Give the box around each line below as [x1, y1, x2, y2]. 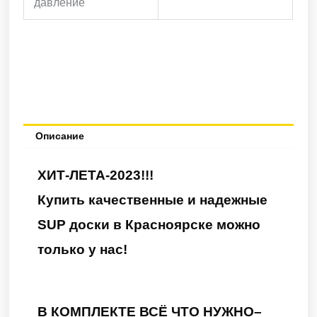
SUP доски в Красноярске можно [38, 217, 261, 232]
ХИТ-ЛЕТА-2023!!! [38, 167, 154, 183]
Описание [35, 130, 84, 142]
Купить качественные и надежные [38, 192, 268, 207]
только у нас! [38, 241, 128, 257]
